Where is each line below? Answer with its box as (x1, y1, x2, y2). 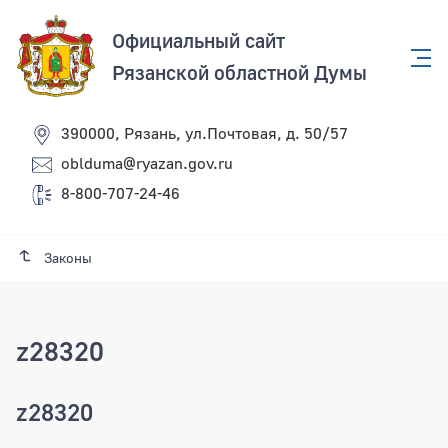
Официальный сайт (112, 28, 285, 52)
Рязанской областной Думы (112, 60, 367, 84)
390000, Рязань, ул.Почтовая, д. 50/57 (61, 123, 348, 144)
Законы (43, 249, 92, 266)
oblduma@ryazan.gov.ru (61, 153, 233, 174)
